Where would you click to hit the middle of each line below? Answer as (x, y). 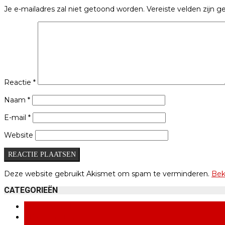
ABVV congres (49, 217)
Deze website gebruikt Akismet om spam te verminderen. (108, 174)
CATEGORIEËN (31, 190)
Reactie (19, 82)
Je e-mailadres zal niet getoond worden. (74, 9)
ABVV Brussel (48, 206)
